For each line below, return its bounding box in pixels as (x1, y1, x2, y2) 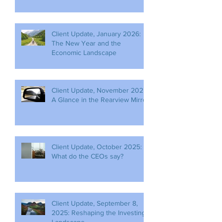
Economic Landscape (52, 49, 116, 56)
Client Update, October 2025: (52, 143, 142, 151)
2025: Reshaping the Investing (52, 209, 146, 217)
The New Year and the (52, 39, 121, 47)
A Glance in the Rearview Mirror (52, 96, 149, 104)
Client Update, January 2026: (52, 30, 141, 38)
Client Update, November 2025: (52, 86, 149, 94)
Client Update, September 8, (52, 199, 138, 207)
